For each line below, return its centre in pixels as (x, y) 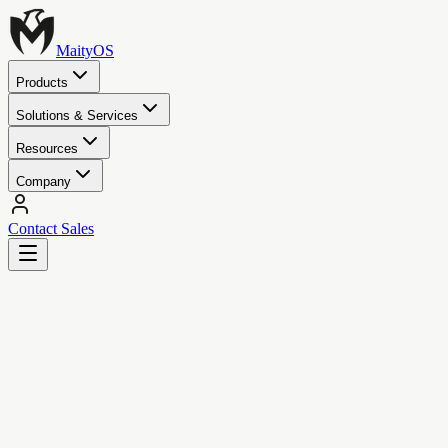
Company (43, 181)
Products (42, 82)
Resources (47, 148)
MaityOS (85, 50)
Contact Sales (51, 228)
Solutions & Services (77, 115)
